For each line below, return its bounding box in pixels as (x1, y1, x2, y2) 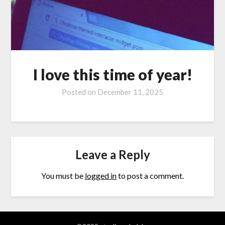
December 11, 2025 (97, 87, 163, 97)
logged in (85, 170, 117, 180)
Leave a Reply (75, 147, 150, 162)
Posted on (62, 87, 97, 97)
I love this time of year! (33, 65, 192, 84)
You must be (41, 170, 85, 180)
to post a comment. (117, 170, 184, 180)
